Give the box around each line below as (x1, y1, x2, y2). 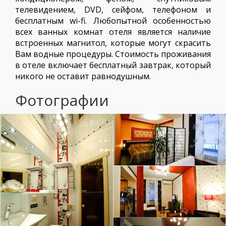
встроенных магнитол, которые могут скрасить (15, 37, 211, 48)
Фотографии (15, 89, 109, 110)
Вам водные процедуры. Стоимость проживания (15, 48, 211, 60)
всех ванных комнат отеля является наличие (15, 26, 211, 37)
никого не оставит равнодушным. (15, 70, 151, 82)
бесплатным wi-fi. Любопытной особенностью (15, 15, 211, 26)
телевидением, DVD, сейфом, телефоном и (15, 4, 211, 15)
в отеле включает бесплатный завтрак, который (15, 59, 211, 71)
